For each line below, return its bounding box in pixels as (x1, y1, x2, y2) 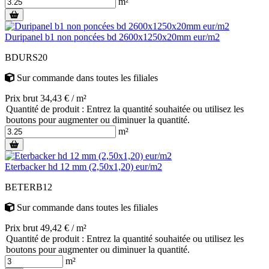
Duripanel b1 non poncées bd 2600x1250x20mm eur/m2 (5, 31, 220, 42)
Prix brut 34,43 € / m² (5, 92, 86, 103)
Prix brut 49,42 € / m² (5, 222, 86, 233)
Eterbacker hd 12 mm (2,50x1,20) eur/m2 (5, 161, 162, 172)
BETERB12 (5, 181, 52, 192)
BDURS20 (5, 52, 47, 62)
